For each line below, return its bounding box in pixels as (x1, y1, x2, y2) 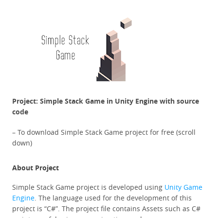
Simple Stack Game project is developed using (12, 182, 164, 192)
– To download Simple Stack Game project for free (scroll (12, 127, 196, 137)
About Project (12, 163, 59, 173)
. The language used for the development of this (35, 193, 192, 203)
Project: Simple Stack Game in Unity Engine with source (12, 96, 199, 106)
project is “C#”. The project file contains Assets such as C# (12, 204, 200, 214)
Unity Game (164, 182, 202, 192)
